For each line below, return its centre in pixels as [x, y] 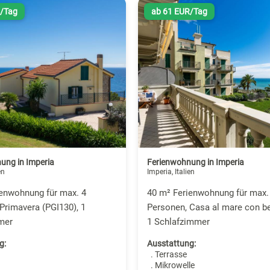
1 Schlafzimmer [178, 222]
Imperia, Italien [171, 172]
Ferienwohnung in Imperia [195, 162]
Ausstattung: [171, 244]
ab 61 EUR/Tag [179, 12]
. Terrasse [167, 255]
